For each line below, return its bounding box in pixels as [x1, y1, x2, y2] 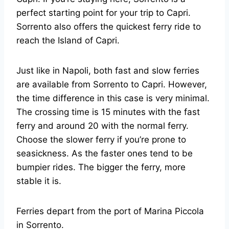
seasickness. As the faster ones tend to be [16, 148, 193, 159]
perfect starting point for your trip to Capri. [16, 8, 191, 18]
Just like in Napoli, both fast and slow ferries [16, 65, 199, 76]
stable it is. [16, 176, 61, 187]
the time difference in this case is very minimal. [16, 93, 210, 104]
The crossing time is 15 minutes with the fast [16, 107, 200, 118]
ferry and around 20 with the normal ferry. [16, 121, 189, 131]
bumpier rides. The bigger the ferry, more [16, 162, 186, 173]
